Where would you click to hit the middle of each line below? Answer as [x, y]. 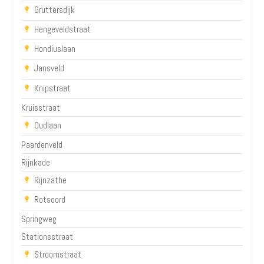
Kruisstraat [41, 107]
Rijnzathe [50, 180]
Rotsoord [50, 200]
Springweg [39, 219]
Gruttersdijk [55, 9]
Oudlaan [48, 125]
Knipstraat [52, 88]
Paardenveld [42, 144]
